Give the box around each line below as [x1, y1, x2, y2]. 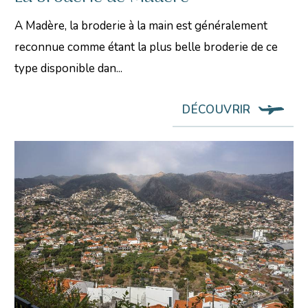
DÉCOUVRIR [182, 101, 251, 118]
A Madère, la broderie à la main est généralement [14, 17, 268, 34]
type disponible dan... [14, 60, 123, 76]
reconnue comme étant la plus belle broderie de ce [14, 38, 278, 55]
